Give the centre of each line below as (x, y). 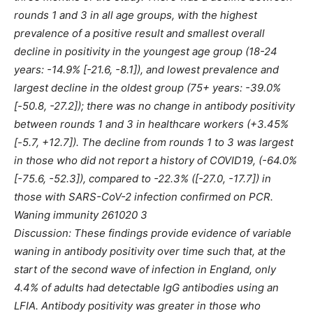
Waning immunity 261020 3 (81, 215)
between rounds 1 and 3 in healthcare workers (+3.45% (151, 124)
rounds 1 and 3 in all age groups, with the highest (136, 15)
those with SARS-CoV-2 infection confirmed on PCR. (144, 197)
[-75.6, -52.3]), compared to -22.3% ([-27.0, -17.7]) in (143, 179)
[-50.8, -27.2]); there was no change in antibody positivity (154, 106)
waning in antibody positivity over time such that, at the (150, 252)
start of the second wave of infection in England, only (145, 270)
